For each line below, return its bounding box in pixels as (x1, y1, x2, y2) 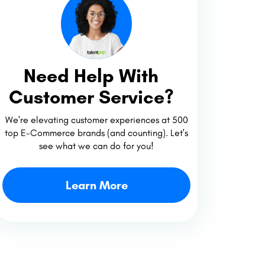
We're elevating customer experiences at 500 (5, 114, 188, 125)
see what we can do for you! (39, 140, 154, 151)
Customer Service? (8, 85, 174, 108)
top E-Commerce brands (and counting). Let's (5, 127, 188, 138)
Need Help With (24, 64, 159, 87)
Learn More (65, 177, 128, 192)
